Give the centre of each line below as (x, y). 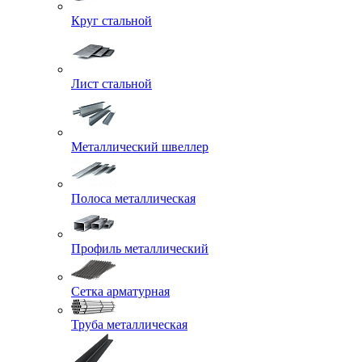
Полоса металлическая (133, 198)
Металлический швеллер (140, 147)
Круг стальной (112, 21)
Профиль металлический (140, 248)
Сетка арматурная (120, 291)
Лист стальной (112, 84)
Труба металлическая (129, 324)
